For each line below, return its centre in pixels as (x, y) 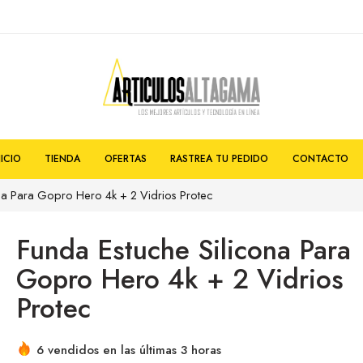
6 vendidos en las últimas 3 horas (129, 350)
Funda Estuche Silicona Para (184, 250)
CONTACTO (320, 158)
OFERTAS (125, 158)
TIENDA (63, 158)
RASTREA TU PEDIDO (220, 158)
